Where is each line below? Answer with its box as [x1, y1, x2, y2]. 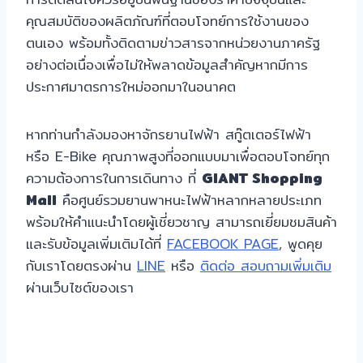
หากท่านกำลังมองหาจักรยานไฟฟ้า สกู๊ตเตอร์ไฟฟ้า [26, 123, 311, 146]
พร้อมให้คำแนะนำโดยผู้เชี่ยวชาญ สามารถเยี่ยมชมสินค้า [26, 211, 337, 233]
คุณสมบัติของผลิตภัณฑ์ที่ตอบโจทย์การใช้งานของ [26, 10, 309, 32]
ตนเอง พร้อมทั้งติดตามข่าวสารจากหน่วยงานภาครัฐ [26, 32, 320, 54]
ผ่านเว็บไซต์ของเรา [26, 276, 134, 299]
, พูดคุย [279, 233, 322, 255]
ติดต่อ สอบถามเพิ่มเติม [200, 254, 331, 277]
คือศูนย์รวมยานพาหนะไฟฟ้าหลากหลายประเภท [57, 189, 322, 211]
